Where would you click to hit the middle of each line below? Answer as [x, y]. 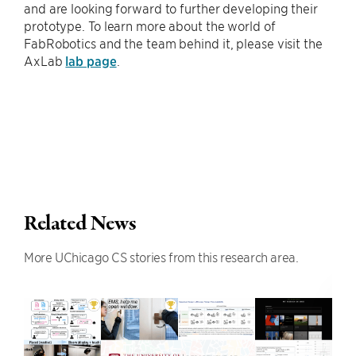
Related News [80, 224]
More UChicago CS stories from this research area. [161, 256]
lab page [91, 60]
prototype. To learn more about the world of [150, 25]
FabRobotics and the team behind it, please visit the [173, 43]
